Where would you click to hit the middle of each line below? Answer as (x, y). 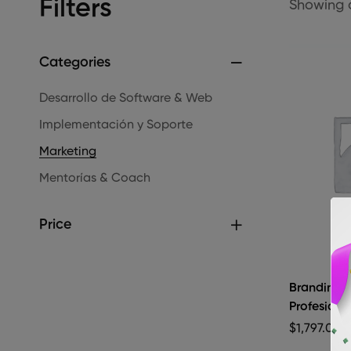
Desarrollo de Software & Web (126, 99)
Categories (75, 63)
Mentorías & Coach (95, 179)
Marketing (68, 152)
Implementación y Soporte (116, 126)
